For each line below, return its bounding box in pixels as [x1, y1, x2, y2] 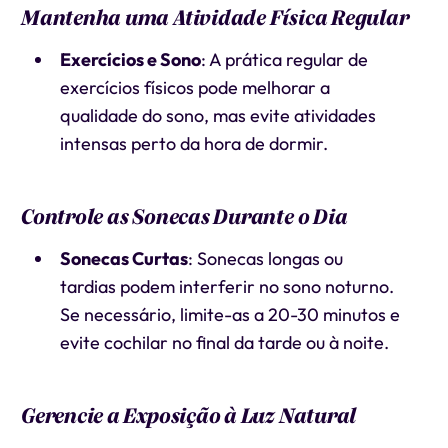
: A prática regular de [200, 48, 368, 71]
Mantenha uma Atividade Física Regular [20, 3, 408, 33]
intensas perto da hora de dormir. [59, 132, 328, 155]
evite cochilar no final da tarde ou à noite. [59, 331, 389, 354]
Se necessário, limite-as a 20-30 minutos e [59, 303, 400, 326]
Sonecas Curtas [59, 247, 188, 270]
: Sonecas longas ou [187, 247, 343, 270]
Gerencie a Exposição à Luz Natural [20, 401, 356, 431]
